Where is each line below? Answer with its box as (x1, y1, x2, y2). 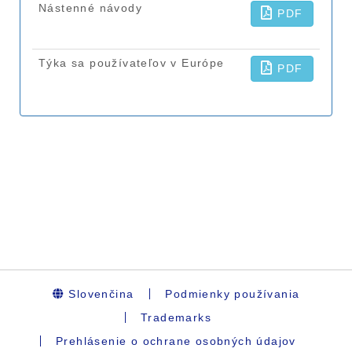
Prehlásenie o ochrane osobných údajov (56, 335, 296, 348)
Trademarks (141, 311, 211, 324)
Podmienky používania (165, 288, 300, 301)
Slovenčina (64, 288, 134, 301)
